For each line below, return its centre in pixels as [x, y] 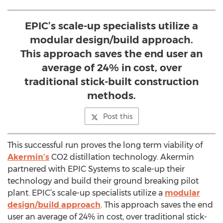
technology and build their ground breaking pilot [103, 181]
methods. [111, 96]
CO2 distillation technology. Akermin [122, 157]
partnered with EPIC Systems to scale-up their [96, 169]
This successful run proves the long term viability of [105, 145]
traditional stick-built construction [111, 82]
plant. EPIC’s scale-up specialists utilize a [86, 193]
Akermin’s [28, 157]
